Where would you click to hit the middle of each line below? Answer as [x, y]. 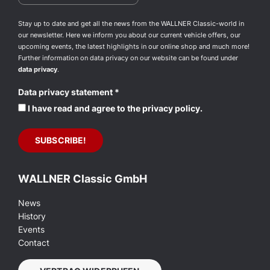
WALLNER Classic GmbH [83, 178]
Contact [34, 242]
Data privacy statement [66, 92]
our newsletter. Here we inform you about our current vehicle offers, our [129, 35]
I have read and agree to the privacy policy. [114, 108]
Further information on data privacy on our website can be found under [128, 58]
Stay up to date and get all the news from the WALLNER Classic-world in [131, 23]
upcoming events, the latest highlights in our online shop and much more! [134, 46]
